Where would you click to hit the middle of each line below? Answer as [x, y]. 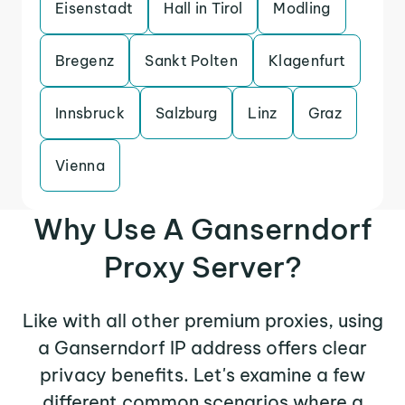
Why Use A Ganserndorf [202, 229]
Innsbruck [90, 113]
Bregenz [85, 61]
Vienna [80, 165]
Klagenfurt [307, 61]
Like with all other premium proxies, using [202, 320]
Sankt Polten [192, 61]
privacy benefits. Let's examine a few [202, 375]
